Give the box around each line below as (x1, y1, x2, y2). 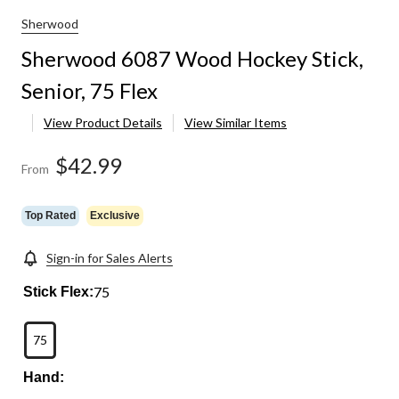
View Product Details (44, 115, 162, 131)
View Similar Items (184, 115, 287, 131)
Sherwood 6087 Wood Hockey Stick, (21, 45, 363, 72)
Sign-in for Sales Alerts (46, 250, 173, 266)
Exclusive (90, 208, 140, 222)
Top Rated (25, 208, 76, 222)
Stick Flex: (23, 284, 94, 300)
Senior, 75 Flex (21, 77, 158, 104)
